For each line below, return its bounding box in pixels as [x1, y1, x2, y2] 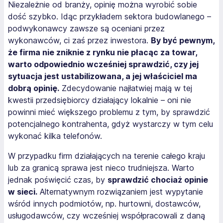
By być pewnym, [151, 35, 215, 45]
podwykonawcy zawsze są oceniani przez [8, 23, 165, 33]
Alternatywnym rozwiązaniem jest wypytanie [37, 186, 203, 197]
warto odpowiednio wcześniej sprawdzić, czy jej [8, 59, 199, 69]
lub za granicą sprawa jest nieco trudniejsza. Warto [8, 162, 194, 173]
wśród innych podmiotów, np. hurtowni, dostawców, [8, 198, 201, 209]
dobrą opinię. [8, 83, 59, 93]
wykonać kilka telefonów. [8, 130, 102, 141]
